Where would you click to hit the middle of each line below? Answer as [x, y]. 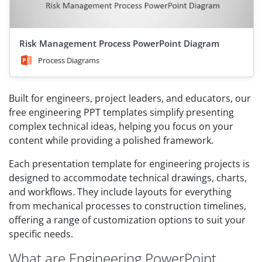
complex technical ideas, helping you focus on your [121, 126]
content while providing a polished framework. [111, 140]
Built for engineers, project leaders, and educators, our [130, 98]
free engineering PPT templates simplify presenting [121, 112]
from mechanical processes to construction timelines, [127, 206]
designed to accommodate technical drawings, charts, [128, 178]
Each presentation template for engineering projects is [129, 164]
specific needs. [41, 234]
